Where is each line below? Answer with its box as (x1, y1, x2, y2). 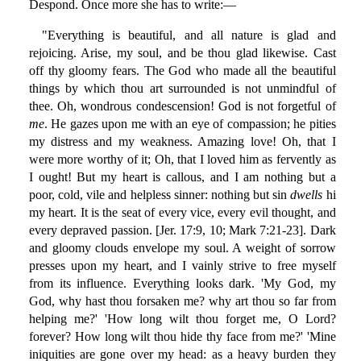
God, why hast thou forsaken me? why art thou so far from (28, 294, 336, 309)
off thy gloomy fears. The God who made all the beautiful (28, 64, 336, 78)
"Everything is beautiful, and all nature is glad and (41, 28, 336, 43)
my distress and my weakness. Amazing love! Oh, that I (28, 135, 336, 149)
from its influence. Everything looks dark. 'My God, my (28, 276, 336, 291)
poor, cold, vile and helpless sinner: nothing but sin (28, 188, 291, 202)
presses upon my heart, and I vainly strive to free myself (28, 259, 336, 273)
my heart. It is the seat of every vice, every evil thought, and (28, 205, 336, 220)
